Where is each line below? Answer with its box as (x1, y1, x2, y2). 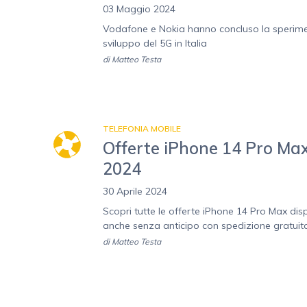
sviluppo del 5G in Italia (103, 37, 207, 50)
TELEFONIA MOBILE (103, 123, 181, 134)
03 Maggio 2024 (103, 3, 175, 16)
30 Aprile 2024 (103, 185, 167, 198)
